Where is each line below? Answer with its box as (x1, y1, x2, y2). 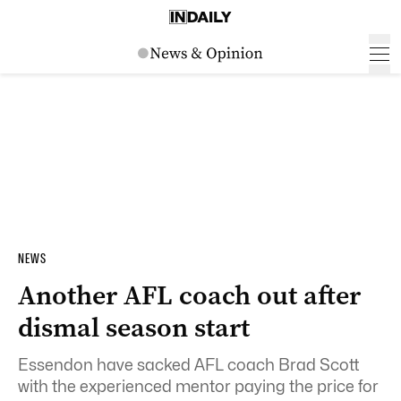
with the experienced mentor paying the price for (18, 377, 379, 396)
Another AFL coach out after (18, 277, 361, 313)
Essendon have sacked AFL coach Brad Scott (18, 355, 360, 374)
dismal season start (18, 310, 250, 346)
